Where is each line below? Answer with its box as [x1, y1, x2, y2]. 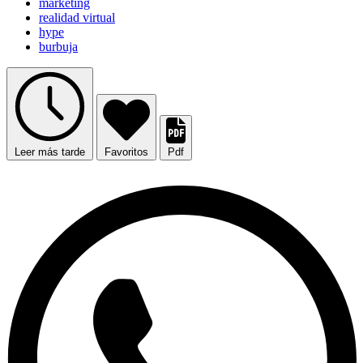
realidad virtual [39, 11, 115, 25]
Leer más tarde [15, 146, 85, 159]
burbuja [39, 40, 78, 54]
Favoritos [105, 146, 148, 159]
